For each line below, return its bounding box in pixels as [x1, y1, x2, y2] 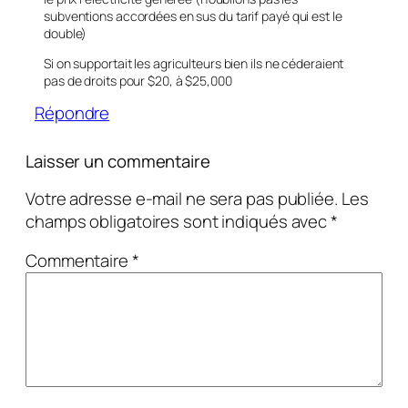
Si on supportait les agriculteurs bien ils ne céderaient [44, 55, 344, 73]
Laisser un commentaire [25, 149, 210, 174]
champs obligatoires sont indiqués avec [25, 209, 331, 233]
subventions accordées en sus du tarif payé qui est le [44, 7, 342, 25]
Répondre [35, 101, 110, 126]
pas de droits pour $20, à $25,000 [44, 72, 232, 90]
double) [44, 25, 87, 43]
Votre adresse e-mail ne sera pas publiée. [25, 186, 338, 210]
